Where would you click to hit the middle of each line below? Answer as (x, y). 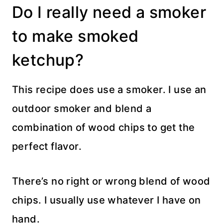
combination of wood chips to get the (104, 127)
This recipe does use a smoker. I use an (109, 89)
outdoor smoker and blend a (82, 108)
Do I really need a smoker (109, 12)
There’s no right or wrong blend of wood (111, 181)
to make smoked (75, 36)
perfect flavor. (47, 146)
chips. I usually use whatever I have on (107, 200)
